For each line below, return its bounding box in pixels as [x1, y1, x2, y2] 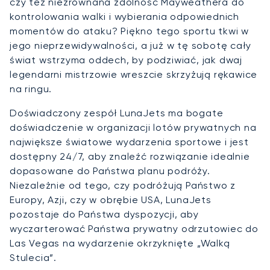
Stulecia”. [10, 251, 57, 263]
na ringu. [10, 83, 52, 95]
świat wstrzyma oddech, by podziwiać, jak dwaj [10, 54, 242, 66]
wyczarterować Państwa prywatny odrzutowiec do [10, 222, 259, 234]
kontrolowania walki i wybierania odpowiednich [10, 10, 239, 22]
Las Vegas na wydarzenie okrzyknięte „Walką [10, 237, 230, 249]
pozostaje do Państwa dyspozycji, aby [10, 208, 199, 220]
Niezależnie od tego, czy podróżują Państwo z [10, 179, 236, 191]
